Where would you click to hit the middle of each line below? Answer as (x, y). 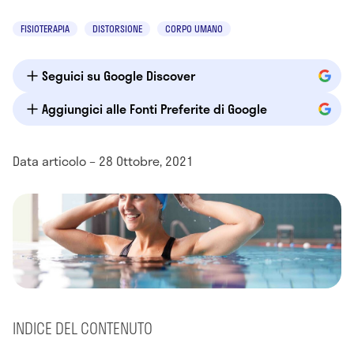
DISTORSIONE (117, 28)
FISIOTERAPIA (45, 28)
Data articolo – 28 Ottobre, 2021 (103, 161)
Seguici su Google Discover (119, 75)
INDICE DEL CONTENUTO (83, 329)
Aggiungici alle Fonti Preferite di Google (154, 109)
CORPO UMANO (194, 28)
